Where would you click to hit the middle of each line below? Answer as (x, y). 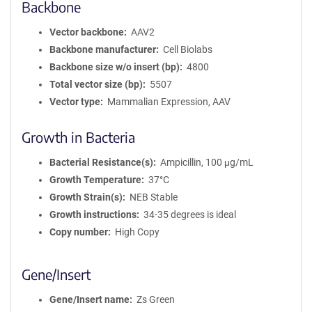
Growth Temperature (95, 180)
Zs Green (155, 299)
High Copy (137, 232)
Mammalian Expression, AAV (169, 102)
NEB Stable (153, 197)
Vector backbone (87, 32)
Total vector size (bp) (96, 84)
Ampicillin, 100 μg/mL (206, 162)
